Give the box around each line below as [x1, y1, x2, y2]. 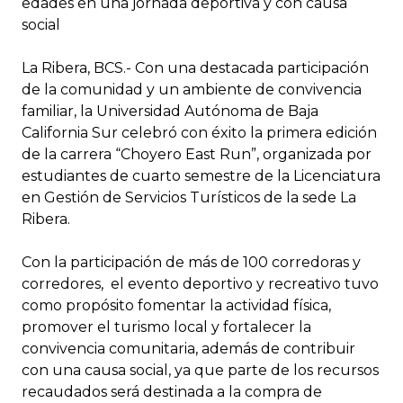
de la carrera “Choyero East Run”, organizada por [22, 146, 372, 164]
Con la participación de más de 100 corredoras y [22, 254, 361, 272]
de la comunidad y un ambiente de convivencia [22, 81, 362, 99]
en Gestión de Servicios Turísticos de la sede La [22, 189, 356, 207]
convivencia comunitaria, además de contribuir [22, 340, 355, 358]
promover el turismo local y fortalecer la [22, 318, 311, 336]
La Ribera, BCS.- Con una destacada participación [22, 59, 369, 77]
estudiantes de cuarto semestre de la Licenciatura [22, 167, 381, 185]
